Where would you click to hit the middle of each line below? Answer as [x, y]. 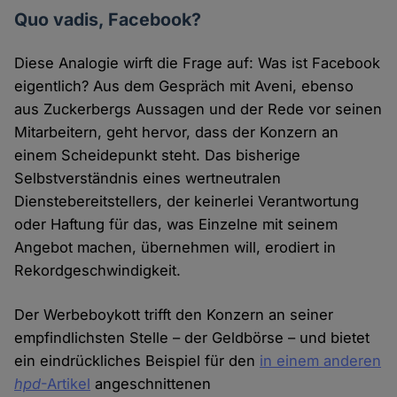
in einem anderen [321, 361]
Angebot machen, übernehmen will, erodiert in [175, 248]
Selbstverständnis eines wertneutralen [148, 179]
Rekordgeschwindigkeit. [98, 271]
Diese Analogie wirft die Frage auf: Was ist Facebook [198, 63]
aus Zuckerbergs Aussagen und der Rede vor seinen [198, 109]
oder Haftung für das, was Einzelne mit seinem [176, 225]
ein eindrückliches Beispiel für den [137, 361]
